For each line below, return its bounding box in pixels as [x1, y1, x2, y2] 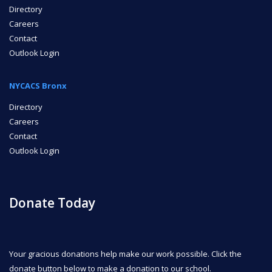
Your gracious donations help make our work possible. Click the [9, 248, 242, 259]
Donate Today [9, 194, 95, 211]
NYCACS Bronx [9, 80, 67, 91]
